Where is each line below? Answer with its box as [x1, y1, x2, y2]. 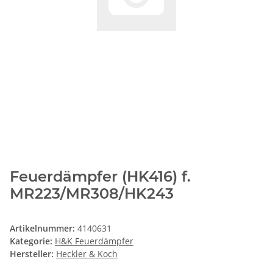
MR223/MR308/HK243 [10, 185, 174, 203]
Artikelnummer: [10, 222, 77, 235]
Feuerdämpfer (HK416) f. [10, 168, 191, 186]
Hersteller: [10, 248, 54, 260]
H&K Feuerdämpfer [55, 235, 133, 247]
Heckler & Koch [56, 248, 118, 260]
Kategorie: [10, 235, 55, 247]
